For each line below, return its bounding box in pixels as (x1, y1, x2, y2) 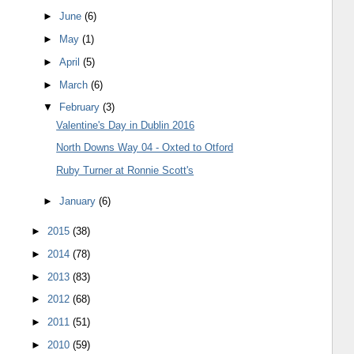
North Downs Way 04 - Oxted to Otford (56, 141, 234, 154)
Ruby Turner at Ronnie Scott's (56, 164, 194, 176)
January (59, 194, 100, 207)
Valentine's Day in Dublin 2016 (56, 119, 195, 131)
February (59, 101, 104, 114)
